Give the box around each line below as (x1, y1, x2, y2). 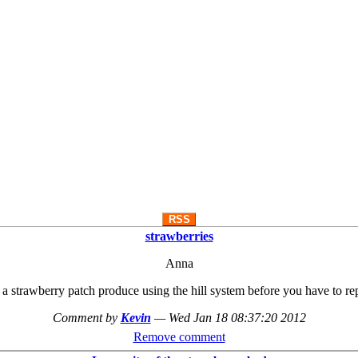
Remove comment (133, 329, 225, 344)
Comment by (52, 310, 121, 324)
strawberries (145, 229, 213, 243)
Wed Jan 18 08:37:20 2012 (168, 310, 306, 324)
